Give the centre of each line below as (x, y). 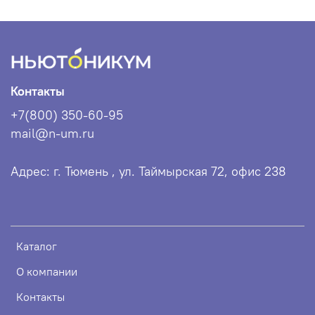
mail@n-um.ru (52, 134)
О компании (47, 272)
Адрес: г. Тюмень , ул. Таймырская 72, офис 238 (148, 172)
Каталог (37, 246)
